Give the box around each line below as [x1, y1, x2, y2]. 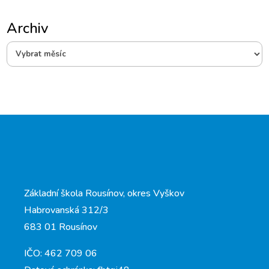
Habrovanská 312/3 [24, 204, 109, 217]
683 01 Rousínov [24, 220, 97, 234]
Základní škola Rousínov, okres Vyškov [24, 187, 184, 201]
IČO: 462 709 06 [24, 247, 97, 261]
